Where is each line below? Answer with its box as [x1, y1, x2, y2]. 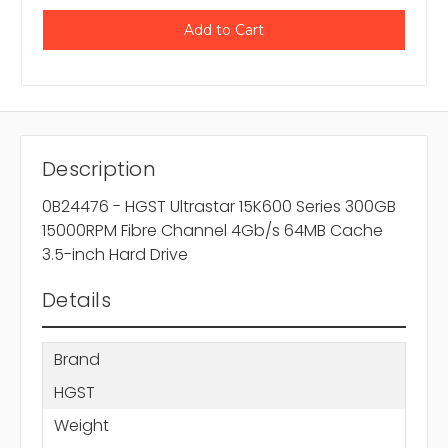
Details [42, 286, 111, 315]
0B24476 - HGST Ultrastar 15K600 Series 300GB [42, 195, 396, 219]
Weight [53, 413, 109, 437]
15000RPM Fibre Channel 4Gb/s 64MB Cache [42, 219, 383, 243]
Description [42, 155, 156, 184]
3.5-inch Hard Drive [42, 243, 188, 267]
